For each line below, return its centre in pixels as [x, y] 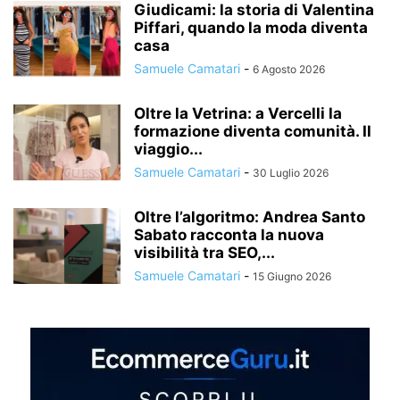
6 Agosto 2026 [289, 69]
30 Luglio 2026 [291, 172]
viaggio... [168, 149]
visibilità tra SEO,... [204, 252]
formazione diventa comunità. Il [253, 131]
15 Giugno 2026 [292, 276]
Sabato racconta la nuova [229, 234]
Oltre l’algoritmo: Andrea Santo [250, 217]
